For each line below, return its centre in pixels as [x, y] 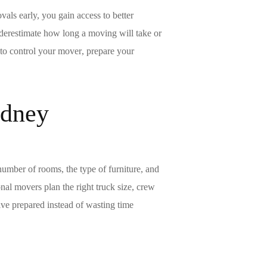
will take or [139, 33]
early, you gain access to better [76, 15]
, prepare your [108, 51]
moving [103, 33]
